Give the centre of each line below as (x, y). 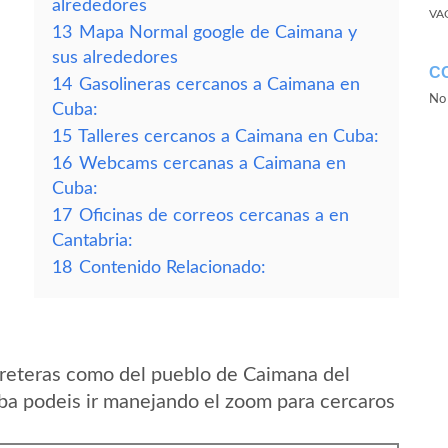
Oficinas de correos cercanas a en (214, 215)
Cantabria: (92, 240)
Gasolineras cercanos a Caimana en (219, 84)
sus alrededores (115, 57)
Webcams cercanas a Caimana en (212, 163)
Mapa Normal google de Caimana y (218, 32)
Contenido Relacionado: (172, 267)
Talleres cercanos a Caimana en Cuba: (228, 136)
